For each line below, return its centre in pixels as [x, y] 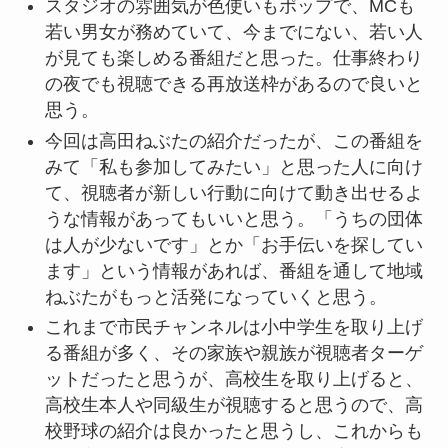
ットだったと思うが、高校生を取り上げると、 [233, 379]
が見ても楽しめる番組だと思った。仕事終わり [233, 58]
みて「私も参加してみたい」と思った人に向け [233, 166]
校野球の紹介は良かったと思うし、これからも [233, 431]
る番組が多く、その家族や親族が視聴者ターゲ [233, 353]
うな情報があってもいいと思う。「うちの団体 [233, 218]
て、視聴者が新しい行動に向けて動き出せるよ [233, 192]
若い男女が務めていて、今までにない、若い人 [233, 32]
